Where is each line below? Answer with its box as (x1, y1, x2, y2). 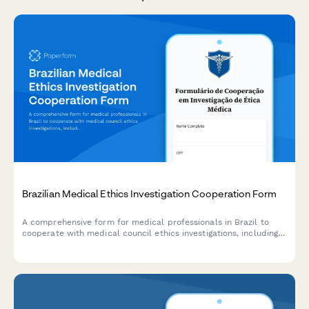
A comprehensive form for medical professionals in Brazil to (22, 217, 269, 227)
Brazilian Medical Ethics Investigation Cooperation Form (22, 187, 277, 199)
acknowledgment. (22, 250, 94, 260)
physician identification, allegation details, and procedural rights (22, 239, 286, 249)
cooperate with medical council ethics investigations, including (22, 228, 279, 238)
